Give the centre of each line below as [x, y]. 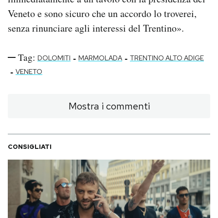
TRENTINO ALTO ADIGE [167, 58]
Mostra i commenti [109, 106]
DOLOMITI [54, 58]
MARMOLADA [100, 58]
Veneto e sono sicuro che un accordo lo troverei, [102, 14]
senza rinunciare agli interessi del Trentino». [96, 28]
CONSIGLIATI [30, 147]
